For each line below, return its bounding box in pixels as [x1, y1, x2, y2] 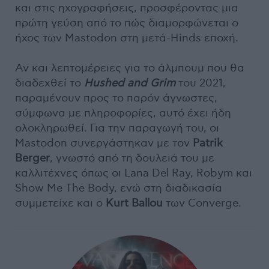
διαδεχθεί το [15, 76, 84, 89]
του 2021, [175, 76, 226, 89]
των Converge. [163, 196, 241, 210]
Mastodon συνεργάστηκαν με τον [15, 136, 190, 150]
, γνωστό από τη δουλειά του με [50, 151, 214, 165]
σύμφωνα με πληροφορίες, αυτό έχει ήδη [15, 106, 231, 119]
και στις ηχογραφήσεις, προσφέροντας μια [15, 1, 238, 14]
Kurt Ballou [103, 196, 163, 210]
